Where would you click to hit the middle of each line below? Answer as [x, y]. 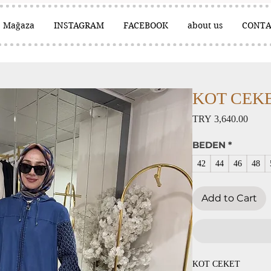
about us [205, 25]
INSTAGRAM [79, 25]
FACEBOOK [146, 25]
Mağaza [19, 25]
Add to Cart [229, 198]
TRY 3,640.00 [220, 119]
